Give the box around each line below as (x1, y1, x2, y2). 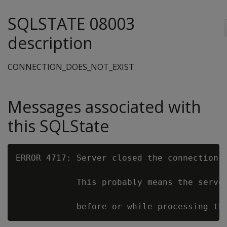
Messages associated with (8, 96, 201, 118)
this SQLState (8, 115, 109, 137)
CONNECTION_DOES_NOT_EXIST (8, 61, 134, 72)
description (8, 32, 93, 54)
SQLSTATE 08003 (8, 13, 135, 34)
